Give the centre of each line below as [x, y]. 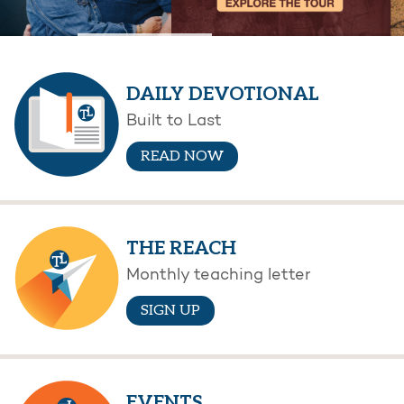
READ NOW [182, 157]
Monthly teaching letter [219, 276]
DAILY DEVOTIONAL [223, 95]
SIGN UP [170, 311]
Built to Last [174, 122]
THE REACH [181, 249]
